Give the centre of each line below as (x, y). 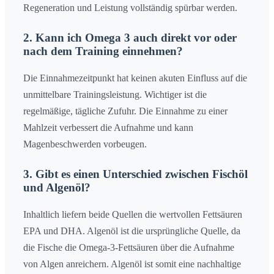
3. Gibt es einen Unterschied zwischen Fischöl (135, 174)
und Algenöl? (57, 187)
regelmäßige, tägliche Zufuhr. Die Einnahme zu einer (125, 111)
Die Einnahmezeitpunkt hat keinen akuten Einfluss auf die (135, 78)
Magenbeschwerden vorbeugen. (85, 144)
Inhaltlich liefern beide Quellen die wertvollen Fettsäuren (133, 214)
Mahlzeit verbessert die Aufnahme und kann (108, 127)
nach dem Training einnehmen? (103, 51)
